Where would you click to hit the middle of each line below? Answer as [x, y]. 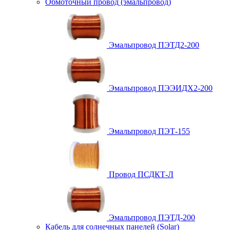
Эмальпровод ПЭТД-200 [151, 217]
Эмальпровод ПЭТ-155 [148, 131]
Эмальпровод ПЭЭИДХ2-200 [160, 88]
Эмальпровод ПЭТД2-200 [153, 45]
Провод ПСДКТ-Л [140, 174]
